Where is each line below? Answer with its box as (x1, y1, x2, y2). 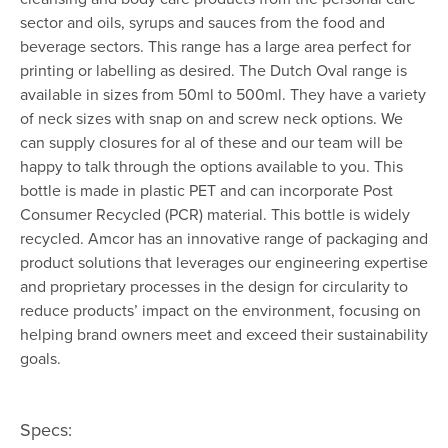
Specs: (20, 417, 72, 443)
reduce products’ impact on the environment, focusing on (20, 299, 421, 322)
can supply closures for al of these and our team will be (20, 131, 403, 154)
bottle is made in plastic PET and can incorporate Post (20, 179, 393, 202)
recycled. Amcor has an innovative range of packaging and (20, 227, 428, 250)
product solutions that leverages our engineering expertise (20, 251, 428, 274)
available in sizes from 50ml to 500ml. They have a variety (20, 83, 426, 106)
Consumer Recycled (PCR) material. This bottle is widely (20, 203, 410, 226)
